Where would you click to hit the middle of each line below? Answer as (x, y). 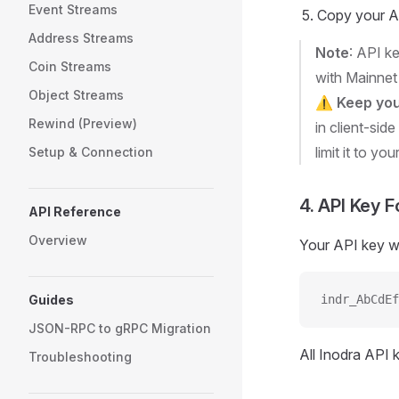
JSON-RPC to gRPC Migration (120, 328)
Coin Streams (70, 66)
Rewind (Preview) (83, 123)
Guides (51, 300)
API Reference (75, 212)
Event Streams (73, 9)
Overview (58, 240)
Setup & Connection (91, 152)
